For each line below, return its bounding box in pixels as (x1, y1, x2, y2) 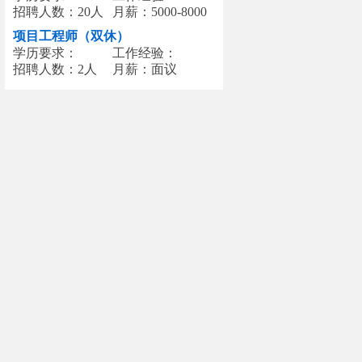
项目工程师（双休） (13, 29, 129, 43)
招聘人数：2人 (13, 62, 97, 76)
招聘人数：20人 (13, 5, 103, 19)
